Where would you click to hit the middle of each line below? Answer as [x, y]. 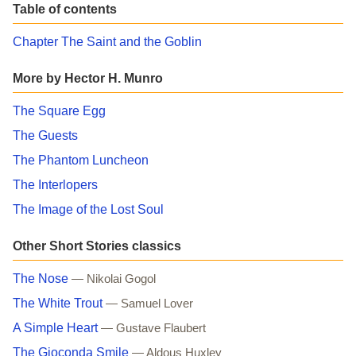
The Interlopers [55, 184]
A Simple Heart [55, 327]
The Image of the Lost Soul [88, 209]
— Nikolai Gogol [114, 279]
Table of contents [65, 9]
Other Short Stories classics [97, 246]
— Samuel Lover [149, 303]
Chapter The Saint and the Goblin [107, 41]
